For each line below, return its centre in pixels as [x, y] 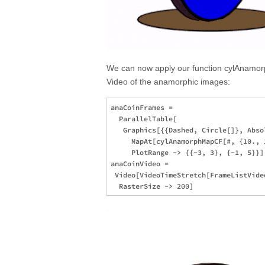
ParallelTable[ [144, 119]
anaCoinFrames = [144, 108]
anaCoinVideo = [142, 164]
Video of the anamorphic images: [168, 82]
